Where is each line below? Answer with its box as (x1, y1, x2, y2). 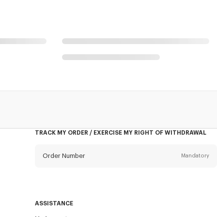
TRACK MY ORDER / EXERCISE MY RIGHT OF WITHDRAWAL (34, 129, 206, 136)
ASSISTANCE (34, 200, 73, 206)
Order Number (42, 152, 85, 159)
